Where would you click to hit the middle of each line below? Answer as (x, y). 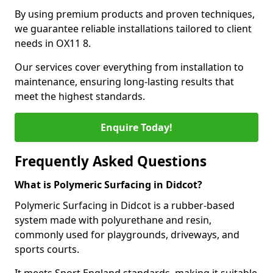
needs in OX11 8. (53, 43)
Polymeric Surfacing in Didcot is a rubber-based (125, 205)
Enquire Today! (136, 127)
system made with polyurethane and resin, (113, 220)
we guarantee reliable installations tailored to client (133, 29)
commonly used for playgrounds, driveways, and (127, 235)
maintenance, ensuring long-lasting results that (124, 82)
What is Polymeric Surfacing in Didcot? (108, 185)
